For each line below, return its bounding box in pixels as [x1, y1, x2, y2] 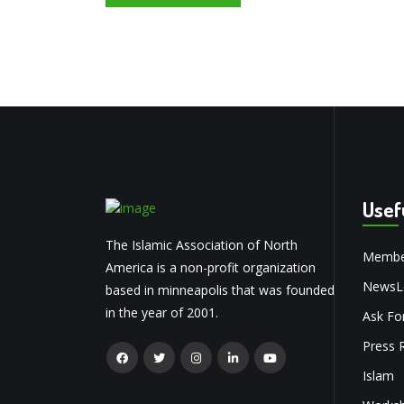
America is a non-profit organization [106, 259, 316, 276]
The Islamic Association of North [106, 236, 298, 253]
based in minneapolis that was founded [106, 281, 335, 298]
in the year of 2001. [106, 304, 218, 321]
